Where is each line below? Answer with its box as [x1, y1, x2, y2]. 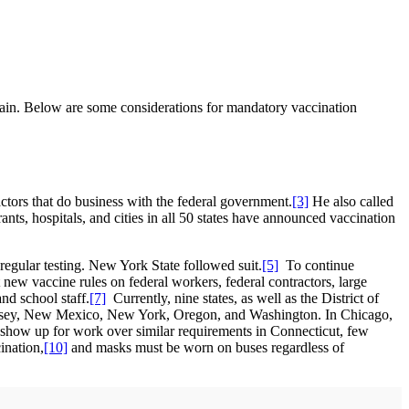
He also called [309, 194, 393, 210]
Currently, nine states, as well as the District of [106, 290, 379, 307]
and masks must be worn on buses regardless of [68, 340, 344, 356]
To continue [278, 257, 354, 274]
